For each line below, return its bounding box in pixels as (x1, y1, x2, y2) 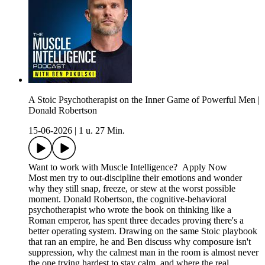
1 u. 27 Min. (79, 125, 125, 135)
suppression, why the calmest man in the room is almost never (28, 247, 258, 257)
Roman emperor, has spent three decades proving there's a (28, 215, 244, 225)
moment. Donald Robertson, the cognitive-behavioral (28, 193, 227, 204)
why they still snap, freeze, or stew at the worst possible (28, 183, 235, 193)
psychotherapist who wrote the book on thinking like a (28, 204, 231, 215)
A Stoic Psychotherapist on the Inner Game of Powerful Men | (28, 94, 260, 105)
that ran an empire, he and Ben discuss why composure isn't (28, 236, 251, 247)
